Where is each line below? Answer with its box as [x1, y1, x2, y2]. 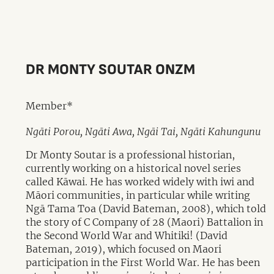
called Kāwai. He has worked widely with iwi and [26, 176, 254, 188]
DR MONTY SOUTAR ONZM [26, 61, 195, 78]
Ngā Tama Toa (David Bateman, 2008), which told [26, 202, 266, 215]
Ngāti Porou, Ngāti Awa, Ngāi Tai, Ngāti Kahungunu [26, 125, 261, 138]
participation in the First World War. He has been [26, 256, 260, 268]
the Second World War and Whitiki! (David [26, 229, 228, 242]
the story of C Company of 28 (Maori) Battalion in [26, 216, 263, 228]
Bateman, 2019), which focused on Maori [26, 243, 221, 255]
